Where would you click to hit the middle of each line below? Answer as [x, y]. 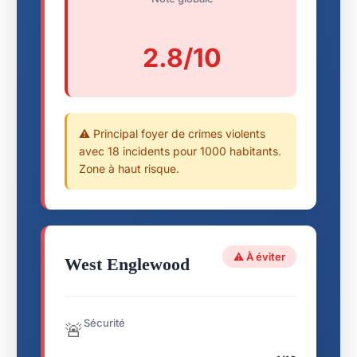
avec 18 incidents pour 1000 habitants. [180, 151]
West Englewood [127, 264]
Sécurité [104, 322]
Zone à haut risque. [129, 168]
